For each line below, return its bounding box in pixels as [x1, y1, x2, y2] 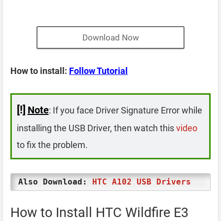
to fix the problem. [16, 139, 88, 150]
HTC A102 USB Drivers [92, 177, 191, 186]
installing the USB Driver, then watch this [16, 122, 176, 133]
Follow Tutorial [69, 66, 128, 76]
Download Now [82, 33, 139, 42]
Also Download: [18, 177, 92, 186]
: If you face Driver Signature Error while [48, 105, 202, 115]
